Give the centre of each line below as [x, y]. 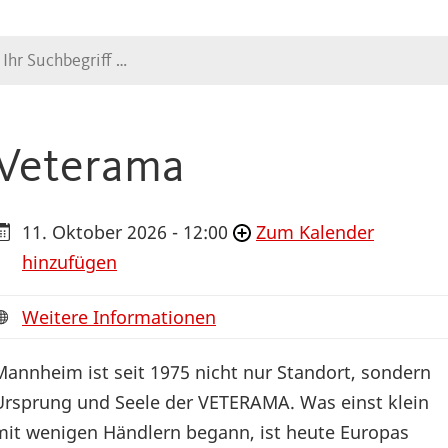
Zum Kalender [315, 232]
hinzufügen [69, 262]
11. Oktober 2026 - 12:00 [125, 232]
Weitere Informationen [119, 317]
